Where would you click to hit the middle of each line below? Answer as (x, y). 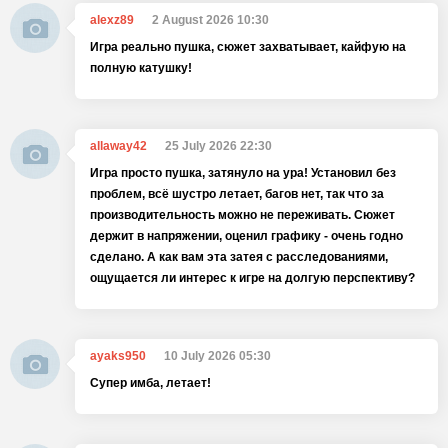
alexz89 (112, 20)
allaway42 (118, 146)
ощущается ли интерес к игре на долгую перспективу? (252, 278)
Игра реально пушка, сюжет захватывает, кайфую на (248, 47)
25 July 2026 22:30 (218, 146)
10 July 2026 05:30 (217, 356)
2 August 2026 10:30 (210, 20)
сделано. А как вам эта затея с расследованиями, (239, 257)
